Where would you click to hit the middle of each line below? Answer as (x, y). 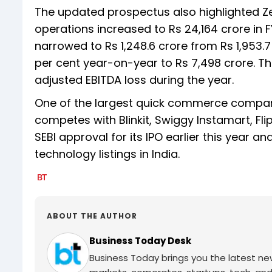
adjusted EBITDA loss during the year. (134, 80)
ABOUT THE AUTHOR (92, 216)
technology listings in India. (109, 154)
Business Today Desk (140, 241)
